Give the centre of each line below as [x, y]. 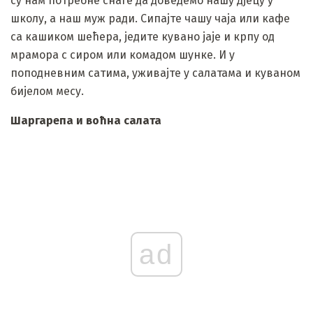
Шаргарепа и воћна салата [86, 120]
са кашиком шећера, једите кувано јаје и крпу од [143, 36]
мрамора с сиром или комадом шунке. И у [123, 54]
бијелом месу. [47, 91]
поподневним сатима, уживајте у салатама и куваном [155, 73]
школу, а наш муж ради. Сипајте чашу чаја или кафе [150, 18]
